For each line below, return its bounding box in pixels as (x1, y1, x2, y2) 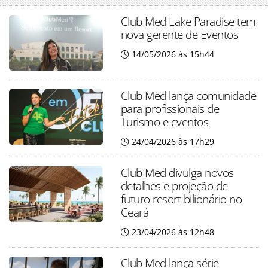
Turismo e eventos (120, 114, 209, 130)
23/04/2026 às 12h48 (131, 226, 214, 238)
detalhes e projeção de (120, 178, 228, 194)
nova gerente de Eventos (120, 26, 239, 42)
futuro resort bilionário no (120, 191, 242, 208)
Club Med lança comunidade (120, 87, 257, 104)
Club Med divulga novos (120, 165, 234, 181)
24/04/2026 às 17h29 (131, 136, 214, 148)
